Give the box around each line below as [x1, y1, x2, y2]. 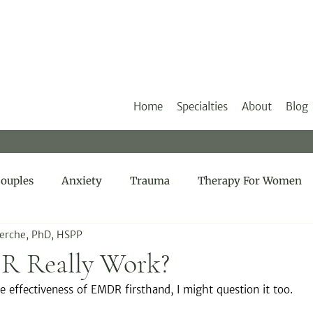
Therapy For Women [198, 174, 302, 187]
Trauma [130, 174, 170, 187]
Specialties [177, 100, 228, 113]
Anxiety [61, 174, 102, 187]
